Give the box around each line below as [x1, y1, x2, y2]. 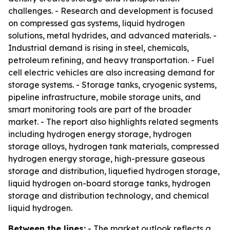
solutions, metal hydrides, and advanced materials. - [8, 30, 217, 41]
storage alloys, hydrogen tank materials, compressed [8, 141, 219, 151]
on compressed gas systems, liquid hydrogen [8, 18, 185, 28]
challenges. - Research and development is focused [8, 6, 213, 16]
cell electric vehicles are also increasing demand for [8, 67, 215, 78]
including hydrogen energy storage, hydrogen [8, 129, 191, 139]
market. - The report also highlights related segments [8, 117, 218, 127]
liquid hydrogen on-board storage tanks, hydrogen [8, 178, 210, 188]
